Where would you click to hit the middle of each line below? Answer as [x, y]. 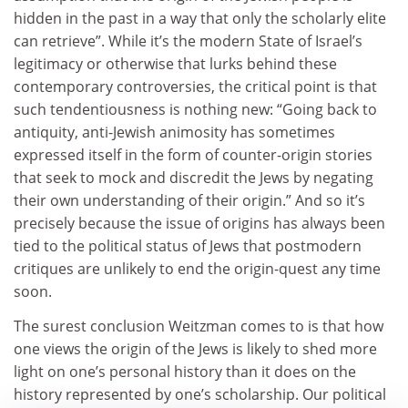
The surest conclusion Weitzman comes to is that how [199, 326]
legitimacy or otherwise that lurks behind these [175, 64]
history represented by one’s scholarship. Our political [200, 394]
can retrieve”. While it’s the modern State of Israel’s [188, 41]
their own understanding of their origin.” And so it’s [189, 201]
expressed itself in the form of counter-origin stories [193, 155]
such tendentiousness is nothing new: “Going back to [195, 110]
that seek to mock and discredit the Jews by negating [194, 178]
